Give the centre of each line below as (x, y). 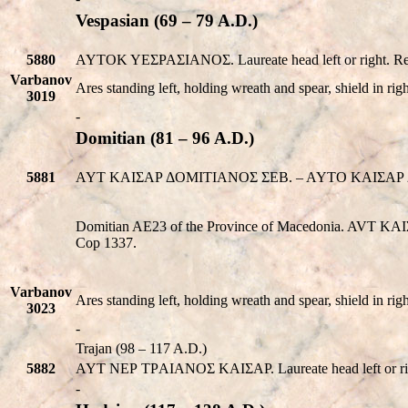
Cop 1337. (106, 242)
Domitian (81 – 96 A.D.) (165, 138)
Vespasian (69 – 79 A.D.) (167, 20)
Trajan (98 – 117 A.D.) (141, 348)
